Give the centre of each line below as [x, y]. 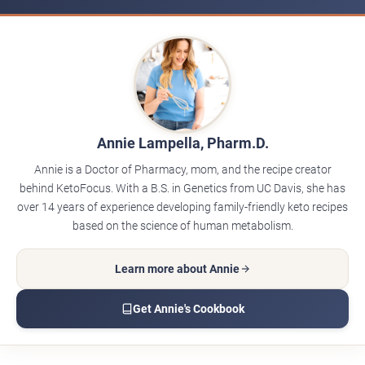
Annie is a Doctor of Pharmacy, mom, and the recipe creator [182, 170]
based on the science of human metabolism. [182, 226]
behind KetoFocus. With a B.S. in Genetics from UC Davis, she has [182, 189]
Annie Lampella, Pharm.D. [182, 143]
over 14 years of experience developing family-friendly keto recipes [182, 207]
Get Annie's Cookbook [188, 309]
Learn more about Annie [177, 269]
